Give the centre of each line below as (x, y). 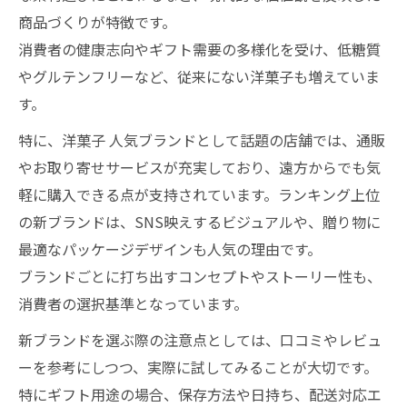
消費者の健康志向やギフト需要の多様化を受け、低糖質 (199, 49)
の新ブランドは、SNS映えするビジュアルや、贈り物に (199, 222)
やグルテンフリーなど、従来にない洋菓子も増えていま (199, 76)
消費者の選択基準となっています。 (133, 303)
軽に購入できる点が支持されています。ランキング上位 (199, 194)
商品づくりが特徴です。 (97, 22)
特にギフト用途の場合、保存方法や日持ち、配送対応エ (200, 394)
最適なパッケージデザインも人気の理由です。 (170, 249)
